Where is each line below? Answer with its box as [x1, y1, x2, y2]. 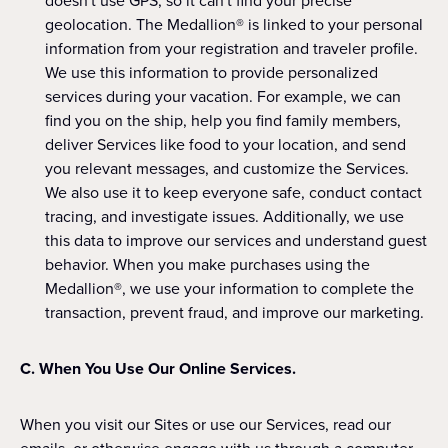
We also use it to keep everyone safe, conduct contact [45, 181, 422, 204]
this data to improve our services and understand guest [45, 229, 427, 252]
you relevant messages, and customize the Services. [45, 157, 409, 180]
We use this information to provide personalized [45, 61, 378, 84]
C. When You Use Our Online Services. [20, 357, 304, 380]
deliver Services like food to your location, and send [45, 133, 406, 156]
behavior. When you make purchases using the [45, 253, 370, 276]
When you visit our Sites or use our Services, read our [20, 413, 391, 436]
